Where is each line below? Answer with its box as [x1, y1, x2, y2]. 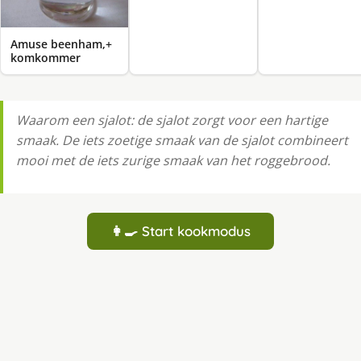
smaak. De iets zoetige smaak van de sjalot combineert [16, 131, 348, 150]
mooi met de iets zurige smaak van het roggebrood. [16, 151, 330, 170]
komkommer [10, 50, 81, 66]
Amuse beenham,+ [10, 36, 112, 52]
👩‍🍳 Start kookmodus [110, 222, 251, 240]
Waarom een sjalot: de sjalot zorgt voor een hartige [16, 111, 328, 130]
